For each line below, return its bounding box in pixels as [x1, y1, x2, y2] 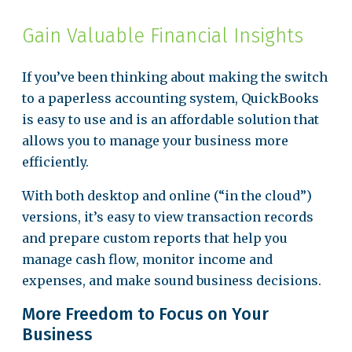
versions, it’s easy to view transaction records [22, 209, 313, 225]
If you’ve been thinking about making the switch [22, 69, 328, 85]
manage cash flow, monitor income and [22, 251, 273, 267]
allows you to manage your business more [22, 133, 288, 148]
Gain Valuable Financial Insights [22, 24, 303, 48]
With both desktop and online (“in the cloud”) [22, 188, 312, 203]
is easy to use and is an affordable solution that [22, 112, 319, 127]
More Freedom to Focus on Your [22, 304, 269, 324]
